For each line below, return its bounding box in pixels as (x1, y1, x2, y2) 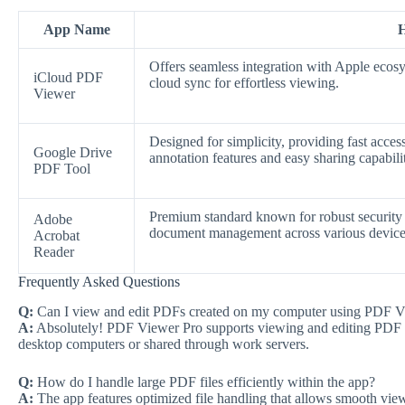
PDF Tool (33, 160, 90, 176)
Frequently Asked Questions (18, 273, 180, 289)
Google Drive (33, 144, 112, 160)
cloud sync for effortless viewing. (149, 74, 339, 90)
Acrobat (33, 227, 80, 243)
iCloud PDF (33, 69, 103, 85)
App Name (42, 21, 110, 37)
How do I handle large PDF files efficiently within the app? (33, 373, 375, 390)
